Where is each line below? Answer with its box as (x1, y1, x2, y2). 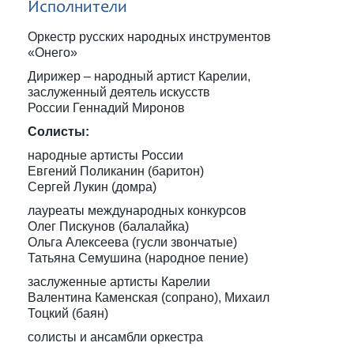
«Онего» (28, 46, 77, 59)
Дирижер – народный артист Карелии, (28, 70, 250, 83)
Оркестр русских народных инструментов (28, 30, 271, 43)
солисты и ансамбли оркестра (28, 330, 203, 344)
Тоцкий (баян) (28, 307, 108, 320)
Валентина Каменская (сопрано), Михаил (28, 291, 269, 304)
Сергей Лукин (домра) (28, 180, 156, 194)
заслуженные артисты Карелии (28, 275, 210, 288)
